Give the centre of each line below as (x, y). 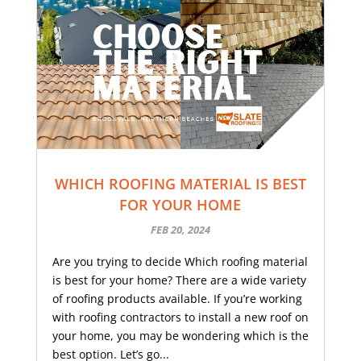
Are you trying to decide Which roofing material (180, 262)
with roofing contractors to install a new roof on (180, 317)
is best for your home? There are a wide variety (179, 280)
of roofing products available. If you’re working (177, 299)
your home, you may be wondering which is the (180, 336)
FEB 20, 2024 (180, 230)
